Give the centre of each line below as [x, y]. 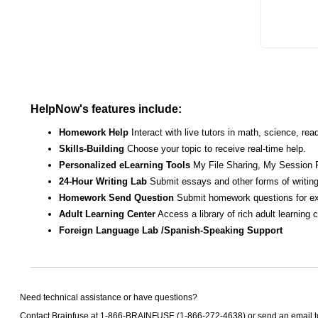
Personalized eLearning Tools [125, 165]
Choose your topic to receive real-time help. [216, 149]
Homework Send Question [116, 198]
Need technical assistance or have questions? [109, 297]
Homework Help [94, 132]
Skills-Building [92, 149]
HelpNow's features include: [106, 109]
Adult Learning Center [107, 214]
